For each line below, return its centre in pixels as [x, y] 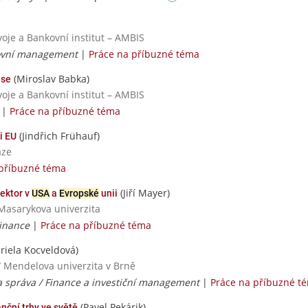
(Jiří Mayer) [144, 193]
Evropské [79, 193]
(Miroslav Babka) [50, 78]
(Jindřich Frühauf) [58, 135]
